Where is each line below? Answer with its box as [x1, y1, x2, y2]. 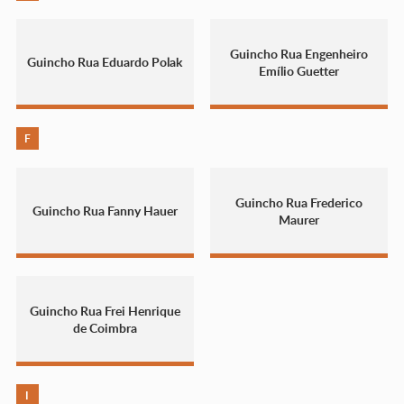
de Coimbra [72, 318, 137, 336]
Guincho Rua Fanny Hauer [32, 202, 178, 220]
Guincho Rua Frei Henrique [29, 301, 180, 319]
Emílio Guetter [258, 61, 339, 79]
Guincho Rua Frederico [234, 193, 363, 211]
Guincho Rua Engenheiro [229, 44, 368, 62]
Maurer [278, 210, 319, 228]
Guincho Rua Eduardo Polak [27, 53, 183, 71]
